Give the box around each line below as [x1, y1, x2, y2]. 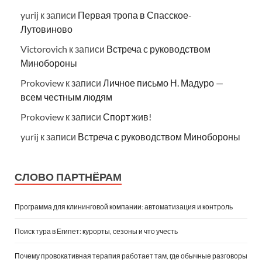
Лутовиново [20, 23, 73, 35]
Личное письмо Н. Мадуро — [103, 77, 223, 89]
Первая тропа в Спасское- [78, 9, 192, 21]
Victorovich [20, 43, 67, 55]
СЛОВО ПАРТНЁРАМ [15, 171, 122, 184]
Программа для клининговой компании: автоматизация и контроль [15, 202, 233, 212]
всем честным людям [20, 91, 112, 103]
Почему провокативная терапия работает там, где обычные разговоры [15, 251, 247, 261]
